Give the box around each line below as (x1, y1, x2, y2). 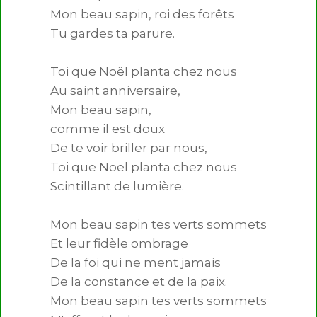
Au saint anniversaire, (50, 83, 180, 98)
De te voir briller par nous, (50, 140, 207, 156)
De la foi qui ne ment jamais (50, 255, 221, 270)
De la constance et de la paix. (50, 274, 227, 289)
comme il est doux (50, 121, 165, 137)
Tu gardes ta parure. (50, 25, 175, 41)
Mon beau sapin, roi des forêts (50, 6, 234, 22)
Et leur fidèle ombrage (50, 236, 188, 251)
